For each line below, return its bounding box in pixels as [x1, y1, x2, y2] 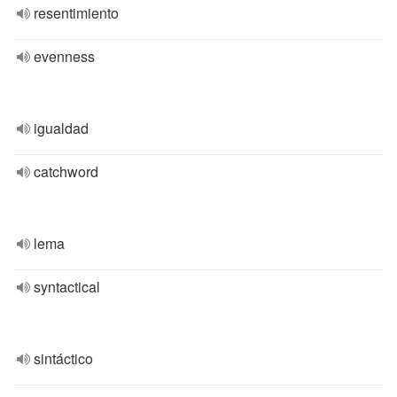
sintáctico [34, 348, 93, 369]
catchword [34, 161, 98, 182]
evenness [34, 46, 95, 66]
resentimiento [34, 3, 119, 23]
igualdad [34, 118, 89, 138]
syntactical [34, 276, 100, 297]
